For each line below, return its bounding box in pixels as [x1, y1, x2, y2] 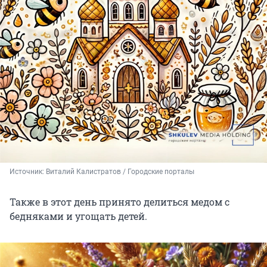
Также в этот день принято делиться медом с [10, 195, 229, 208]
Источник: [10, 167, 46, 176]
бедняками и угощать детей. [10, 209, 147, 222]
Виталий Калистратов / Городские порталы [46, 167, 194, 176]
